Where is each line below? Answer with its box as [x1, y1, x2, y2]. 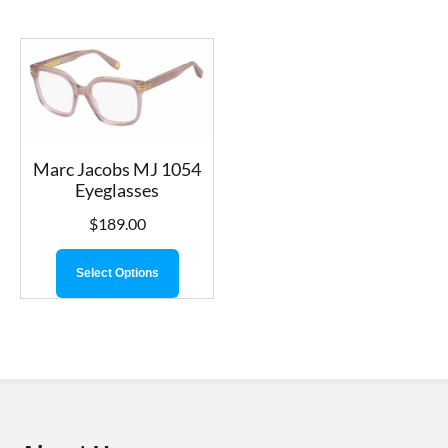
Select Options [75, 265, 159, 280]
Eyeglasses [75, 178, 159, 201]
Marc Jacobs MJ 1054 [33, 157, 201, 180]
